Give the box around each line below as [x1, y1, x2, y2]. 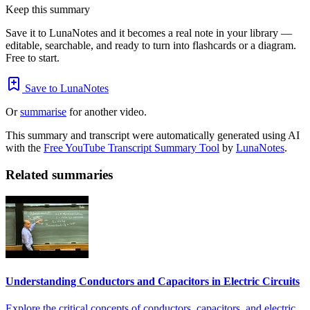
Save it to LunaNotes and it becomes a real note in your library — [6, 27, 292, 39]
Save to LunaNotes [22, 82, 109, 95]
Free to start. [6, 52, 60, 64]
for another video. [66, 106, 147, 118]
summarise [20, 106, 66, 118]
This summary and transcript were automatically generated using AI [6, 129, 300, 142]
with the [6, 142, 44, 154]
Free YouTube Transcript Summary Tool [44, 142, 219, 154]
